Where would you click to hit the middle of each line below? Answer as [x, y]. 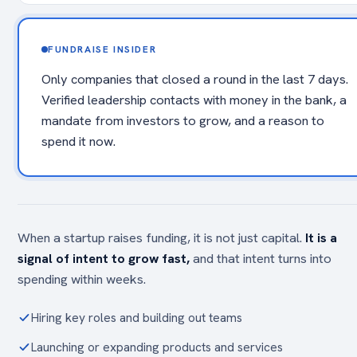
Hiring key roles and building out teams [137, 318]
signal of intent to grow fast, [104, 258]
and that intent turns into [261, 258]
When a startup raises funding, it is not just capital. [161, 237]
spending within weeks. [82, 279]
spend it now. [78, 141]
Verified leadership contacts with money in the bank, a [194, 100]
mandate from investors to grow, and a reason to [183, 120]
